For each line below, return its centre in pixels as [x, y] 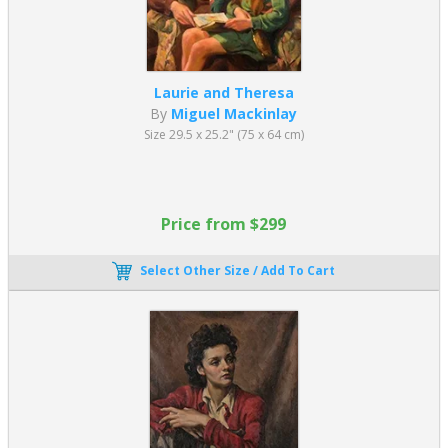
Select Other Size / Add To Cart [238, 270]
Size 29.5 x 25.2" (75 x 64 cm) [223, 134]
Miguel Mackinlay [234, 113]
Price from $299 [224, 223]
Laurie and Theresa [223, 92]
